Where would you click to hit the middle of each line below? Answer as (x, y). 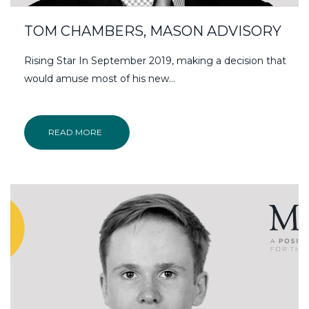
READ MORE (75, 132)
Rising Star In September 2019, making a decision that (155, 60)
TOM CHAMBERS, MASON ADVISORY (153, 31)
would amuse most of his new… (100, 78)
